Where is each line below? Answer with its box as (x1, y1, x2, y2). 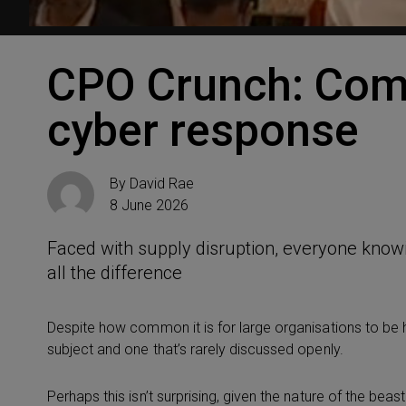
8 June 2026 (110, 197, 189, 214)
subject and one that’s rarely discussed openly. (47, 341, 343, 358)
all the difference (47, 262, 182, 284)
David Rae (130, 175, 195, 192)
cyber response (47, 104, 360, 157)
